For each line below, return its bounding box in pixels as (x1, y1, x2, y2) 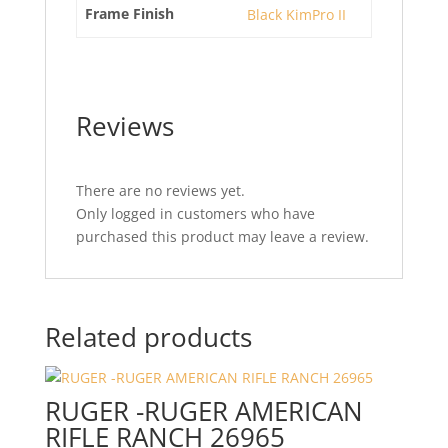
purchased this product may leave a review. (75, 227, 369, 246)
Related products (44, 319, 252, 355)
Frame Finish (85, 4, 174, 23)
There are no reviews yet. (75, 181, 245, 200)
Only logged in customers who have (75, 204, 315, 223)
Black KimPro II (247, 5, 346, 24)
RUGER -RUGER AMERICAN (44, 393, 363, 429)
